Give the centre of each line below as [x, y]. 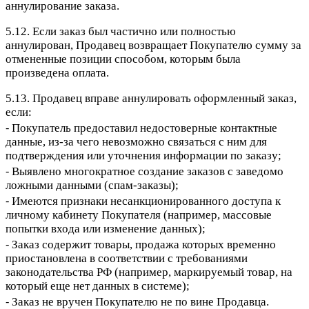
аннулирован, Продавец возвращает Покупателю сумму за [153, 46]
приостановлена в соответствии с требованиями [127, 259]
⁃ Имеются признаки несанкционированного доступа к [143, 201]
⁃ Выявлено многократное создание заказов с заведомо [144, 172]
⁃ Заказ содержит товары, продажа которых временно [141, 245]
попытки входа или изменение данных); [106, 229]
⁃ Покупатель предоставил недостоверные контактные [141, 128]
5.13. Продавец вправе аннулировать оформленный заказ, [151, 99]
